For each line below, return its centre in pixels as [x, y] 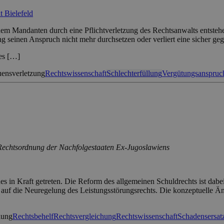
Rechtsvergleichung [85, 216]
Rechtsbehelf [33, 216]
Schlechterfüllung [134, 73]
